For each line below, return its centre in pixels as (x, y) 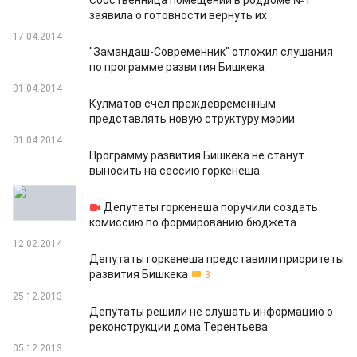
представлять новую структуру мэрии (192, 119)
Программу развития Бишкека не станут (197, 155)
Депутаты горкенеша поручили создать (211, 207)
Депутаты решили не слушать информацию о (211, 312)
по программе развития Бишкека (177, 67)
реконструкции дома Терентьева (178, 327)
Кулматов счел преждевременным (182, 104)
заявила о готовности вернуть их (178, 15)
